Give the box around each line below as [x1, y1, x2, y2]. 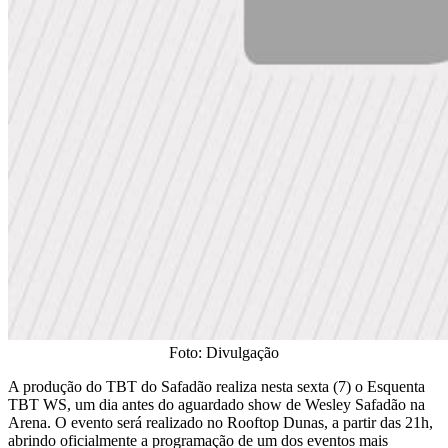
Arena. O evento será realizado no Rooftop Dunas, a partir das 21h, [8, 413, 433, 431]
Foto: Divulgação [169, 343, 279, 361]
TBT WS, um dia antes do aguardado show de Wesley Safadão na [8, 395, 425, 413]
